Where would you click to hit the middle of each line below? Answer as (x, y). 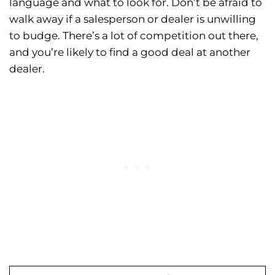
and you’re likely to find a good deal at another (130, 52)
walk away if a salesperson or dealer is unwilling (133, 19)
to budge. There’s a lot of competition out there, (134, 36)
